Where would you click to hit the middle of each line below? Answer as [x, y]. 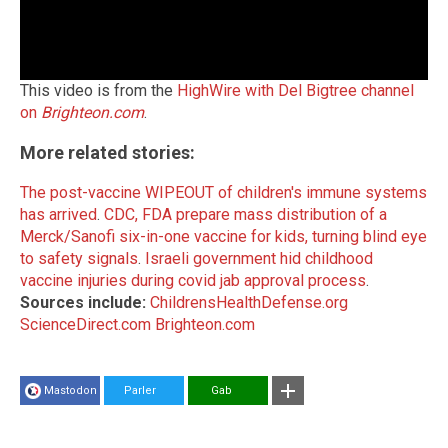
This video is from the [98, 91]
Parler [134, 391]
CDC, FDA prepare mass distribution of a [245, 215]
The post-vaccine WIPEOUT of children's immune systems [223, 193]
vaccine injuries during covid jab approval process [193, 281]
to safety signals [79, 259]
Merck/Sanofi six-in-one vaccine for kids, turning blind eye [223, 237]
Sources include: [83, 303]
